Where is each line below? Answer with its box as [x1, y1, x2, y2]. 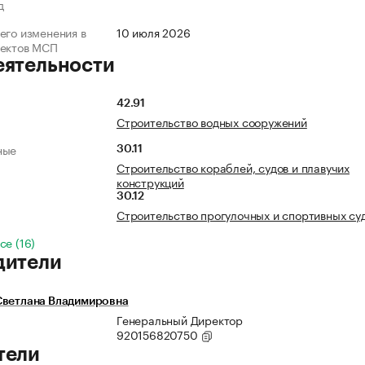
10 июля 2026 [117, 23, 191, 42]
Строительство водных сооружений [117, 112, 307, 131]
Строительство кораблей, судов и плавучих [117, 158, 350, 177]
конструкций [117, 173, 184, 191]
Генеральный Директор [117, 310, 243, 329]
